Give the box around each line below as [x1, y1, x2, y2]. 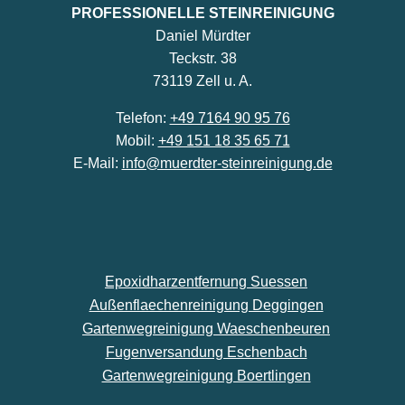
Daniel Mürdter [155, 28, 250, 43]
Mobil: [115, 133, 158, 148]
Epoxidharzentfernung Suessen [105, 274, 307, 289]
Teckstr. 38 [168, 51, 237, 66]
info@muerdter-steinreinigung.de [121, 155, 333, 171]
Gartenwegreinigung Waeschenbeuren [82, 321, 330, 336]
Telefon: [115, 110, 170, 126]
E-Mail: [72, 155, 122, 171]
